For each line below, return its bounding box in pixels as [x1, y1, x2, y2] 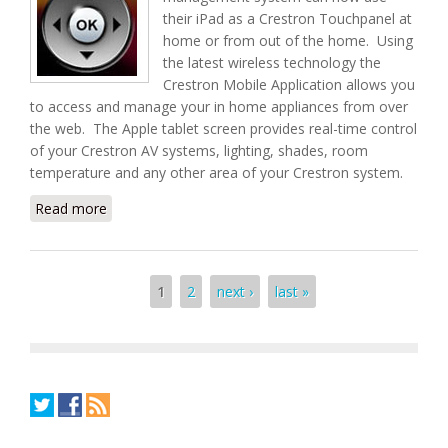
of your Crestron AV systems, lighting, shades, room [30, 141, 368, 160]
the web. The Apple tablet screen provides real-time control [30, 119, 417, 138]
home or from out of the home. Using [163, 31, 413, 50]
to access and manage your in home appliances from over [30, 97, 408, 116]
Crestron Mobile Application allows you [163, 75, 415, 94]
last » [274, 282, 309, 301]
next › [216, 282, 253, 301]
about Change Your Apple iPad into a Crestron [107, 199, 405, 218]
